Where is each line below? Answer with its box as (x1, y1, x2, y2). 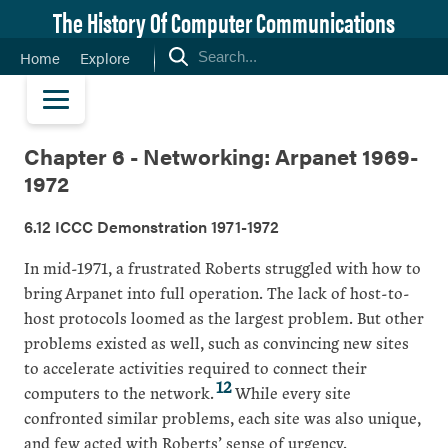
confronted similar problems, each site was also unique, (24, 406, 421, 430)
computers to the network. (24, 381, 214, 405)
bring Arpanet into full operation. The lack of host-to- (24, 281, 410, 305)
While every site (232, 381, 351, 405)
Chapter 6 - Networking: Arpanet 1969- (24, 140, 418, 171)
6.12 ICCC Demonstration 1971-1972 (24, 215, 279, 239)
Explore (80, 47, 130, 68)
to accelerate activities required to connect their (24, 356, 367, 380)
